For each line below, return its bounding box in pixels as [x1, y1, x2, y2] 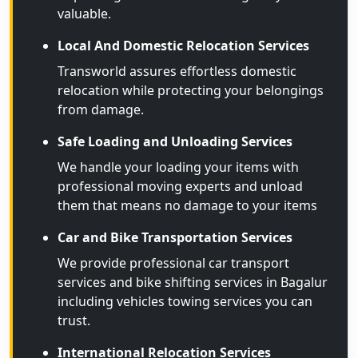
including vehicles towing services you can [58, 292, 312, 310]
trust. [58, 312, 90, 329]
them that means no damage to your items [58, 197, 317, 214]
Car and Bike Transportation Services [58, 229, 292, 246]
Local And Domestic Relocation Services [58, 37, 309, 54]
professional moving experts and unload [58, 177, 303, 195]
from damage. [58, 101, 144, 118]
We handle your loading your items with [58, 158, 299, 176]
